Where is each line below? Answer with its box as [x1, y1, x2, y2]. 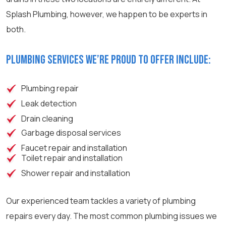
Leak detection [21, 98, 77, 109]
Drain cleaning [21, 113, 73, 124]
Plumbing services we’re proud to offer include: [6, 52, 211, 67]
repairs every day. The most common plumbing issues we [6, 210, 217, 221]
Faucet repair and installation [21, 142, 127, 153]
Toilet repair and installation [21, 152, 123, 163]
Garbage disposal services [21, 127, 121, 138]
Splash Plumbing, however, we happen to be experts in [6, 9, 207, 20]
